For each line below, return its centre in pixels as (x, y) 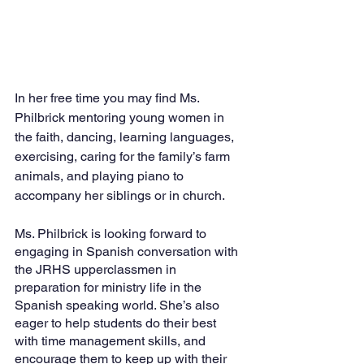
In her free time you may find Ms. (108, 97)
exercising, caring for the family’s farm (124, 156)
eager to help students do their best (117, 323)
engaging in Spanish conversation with (128, 251)
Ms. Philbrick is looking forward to (112, 233)
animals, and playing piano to (101, 175)
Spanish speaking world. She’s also (119, 305)
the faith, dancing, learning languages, (126, 136)
